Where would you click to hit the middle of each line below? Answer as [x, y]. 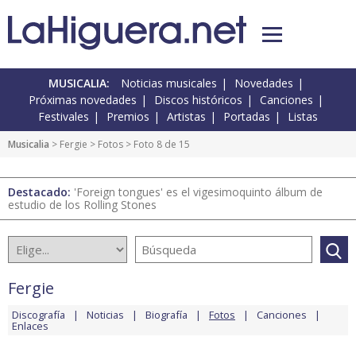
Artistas [186, 117]
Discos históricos [198, 100]
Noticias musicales [169, 83]
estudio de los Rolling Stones [82, 205]
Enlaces [30, 326]
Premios [128, 117]
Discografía [39, 315]
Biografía [166, 315]
